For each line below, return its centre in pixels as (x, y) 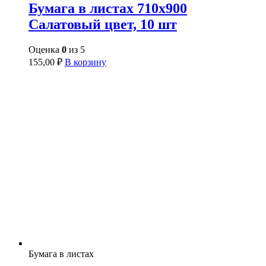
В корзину (85, 62)
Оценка (45, 49)
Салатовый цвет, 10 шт (103, 24)
